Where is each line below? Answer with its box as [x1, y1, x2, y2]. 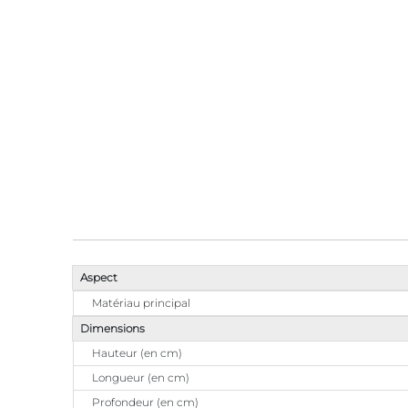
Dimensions [80, 321, 145, 335]
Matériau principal [92, 295, 190, 310]
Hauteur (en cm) [92, 345, 182, 360]
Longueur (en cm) [92, 370, 189, 384]
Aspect [80, 270, 117, 284]
